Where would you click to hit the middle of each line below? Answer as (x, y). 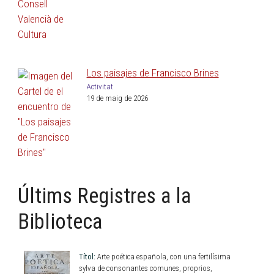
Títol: (87, 256)
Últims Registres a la (104, 196)
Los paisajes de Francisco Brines (153, 72)
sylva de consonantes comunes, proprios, (145, 268)
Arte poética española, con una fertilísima (163, 256)
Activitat (100, 86)
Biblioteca (60, 222)
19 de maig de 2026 (117, 98)
